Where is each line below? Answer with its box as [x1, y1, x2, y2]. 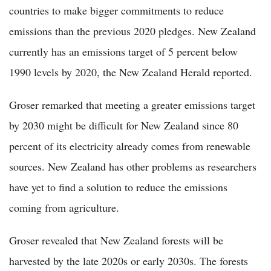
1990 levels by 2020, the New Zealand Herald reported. [9, 64, 252, 79]
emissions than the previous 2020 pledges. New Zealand [9, 23, 256, 38]
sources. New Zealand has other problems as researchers [9, 158, 256, 174]
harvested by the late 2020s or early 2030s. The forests [9, 253, 248, 268]
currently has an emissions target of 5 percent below [9, 44, 238, 59]
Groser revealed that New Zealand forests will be [9, 232, 223, 247]
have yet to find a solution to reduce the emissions [9, 179, 227, 194]
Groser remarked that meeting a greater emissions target [9, 97, 255, 112]
